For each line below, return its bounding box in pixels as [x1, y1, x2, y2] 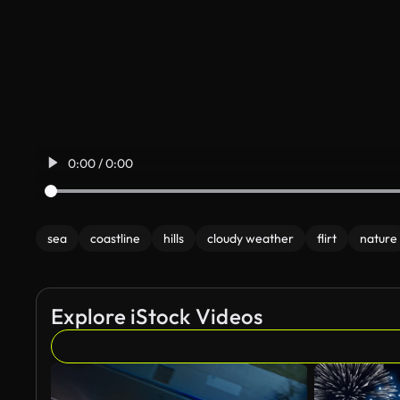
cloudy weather [207, 230, 294, 246]
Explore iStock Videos [51, 303, 263, 329]
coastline [90, 230, 140, 246]
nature [360, 230, 397, 246]
